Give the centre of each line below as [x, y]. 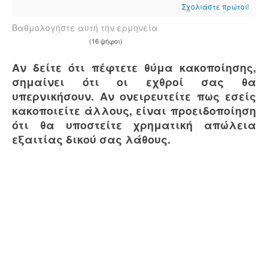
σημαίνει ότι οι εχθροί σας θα [134, 82]
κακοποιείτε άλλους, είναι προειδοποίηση [134, 111]
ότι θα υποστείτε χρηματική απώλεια [134, 125]
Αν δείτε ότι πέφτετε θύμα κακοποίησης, [134, 68]
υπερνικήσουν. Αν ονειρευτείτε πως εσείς [134, 96]
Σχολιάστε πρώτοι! [215, 6]
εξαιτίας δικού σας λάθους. [91, 139]
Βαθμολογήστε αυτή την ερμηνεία [85, 28]
